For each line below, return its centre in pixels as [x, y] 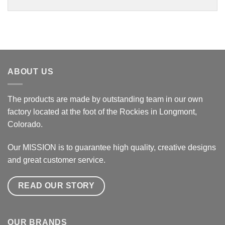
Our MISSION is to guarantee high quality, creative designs [112, 147]
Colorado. [25, 124]
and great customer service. [57, 160]
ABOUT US [31, 72]
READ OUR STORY [56, 186]
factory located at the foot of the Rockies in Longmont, [102, 111]
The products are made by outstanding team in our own [105, 99]
